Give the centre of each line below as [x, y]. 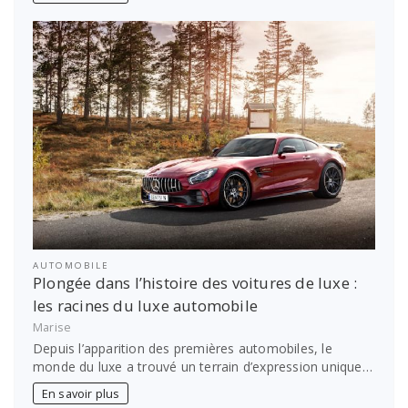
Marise [52, 327]
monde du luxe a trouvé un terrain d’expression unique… [203, 367]
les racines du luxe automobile [145, 306]
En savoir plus [81, 394]
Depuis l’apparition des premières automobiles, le [183, 349]
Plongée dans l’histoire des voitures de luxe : [195, 283]
